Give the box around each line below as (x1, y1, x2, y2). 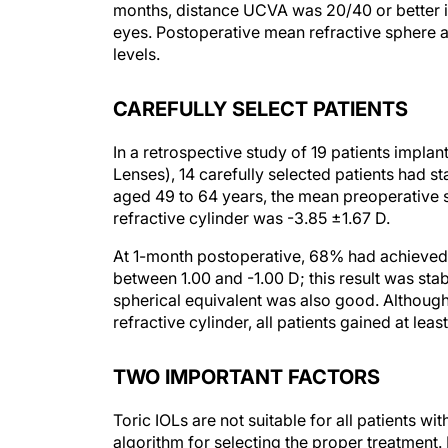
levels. (113, 44, 160, 64)
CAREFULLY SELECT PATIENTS (113, 97, 408, 121)
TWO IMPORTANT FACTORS (113, 365, 380, 389)
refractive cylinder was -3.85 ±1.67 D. (113, 208, 390, 228)
